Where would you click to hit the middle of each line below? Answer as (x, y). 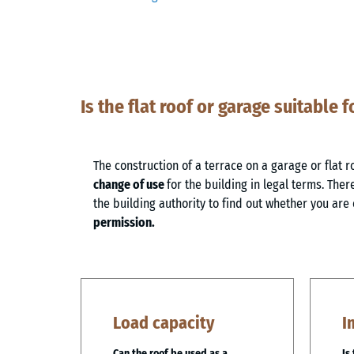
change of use (130, 184)
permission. (124, 222)
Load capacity (164, 322)
